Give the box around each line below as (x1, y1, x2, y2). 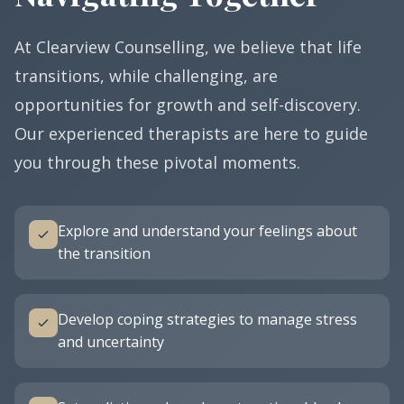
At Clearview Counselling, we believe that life (14, 36, 362, 58)
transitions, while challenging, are (14, 65, 278, 87)
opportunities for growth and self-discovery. (14, 94, 361, 115)
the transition (58, 243, 151, 263)
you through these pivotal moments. (14, 151, 300, 173)
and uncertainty (58, 332, 164, 352)
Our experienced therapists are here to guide (14, 123, 368, 144)
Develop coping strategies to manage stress (58, 309, 357, 329)
